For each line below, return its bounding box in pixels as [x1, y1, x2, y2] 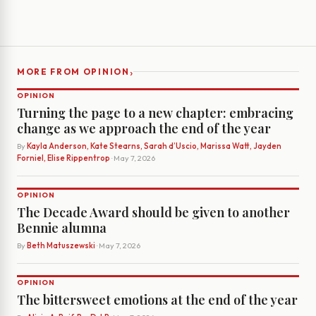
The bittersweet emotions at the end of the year [17, 291, 298, 309]
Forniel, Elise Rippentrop [17, 153, 110, 164]
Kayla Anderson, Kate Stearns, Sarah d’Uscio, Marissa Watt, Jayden [27, 141, 281, 152]
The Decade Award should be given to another [17, 204, 290, 221]
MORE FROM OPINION [17, 66, 130, 78]
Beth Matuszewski [27, 241, 95, 251]
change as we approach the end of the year [17, 120, 271, 138]
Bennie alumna [17, 219, 107, 237]
